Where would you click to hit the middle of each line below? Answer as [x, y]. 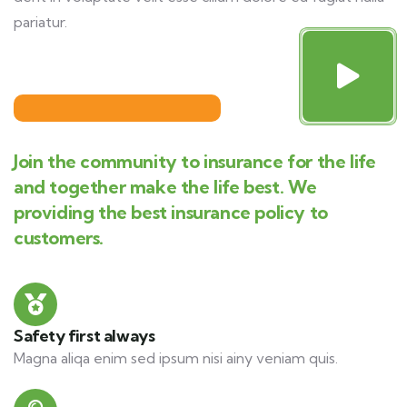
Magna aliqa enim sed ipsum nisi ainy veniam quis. [176, 358]
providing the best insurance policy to [171, 213]
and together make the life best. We [166, 187]
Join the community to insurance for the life [195, 162]
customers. [59, 238]
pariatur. [40, 22]
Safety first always [84, 336]
